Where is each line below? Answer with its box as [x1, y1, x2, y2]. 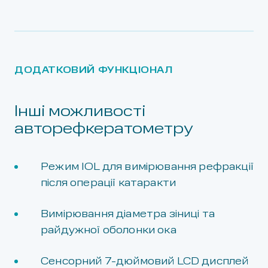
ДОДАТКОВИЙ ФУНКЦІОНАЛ [14, 66, 173, 75]
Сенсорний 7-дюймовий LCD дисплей [41, 257, 249, 267]
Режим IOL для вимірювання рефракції [41, 162, 254, 172]
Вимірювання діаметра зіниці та [41, 209, 215, 220]
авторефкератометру [14, 121, 193, 137]
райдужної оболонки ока [41, 226, 176, 236]
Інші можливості [14, 104, 145, 120]
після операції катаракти [41, 178, 176, 188]
